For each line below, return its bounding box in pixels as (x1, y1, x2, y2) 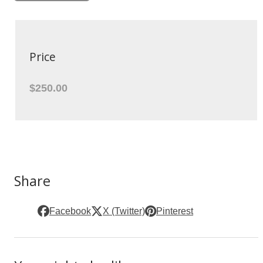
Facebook (49, 205, 92, 217)
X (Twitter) (103, 205, 146, 217)
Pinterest (156, 205, 194, 217)
